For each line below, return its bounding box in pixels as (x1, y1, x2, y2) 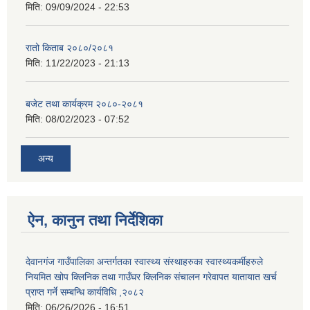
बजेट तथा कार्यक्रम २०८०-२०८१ (26, 98, 143, 110)
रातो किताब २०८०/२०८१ (26, 42, 113, 54)
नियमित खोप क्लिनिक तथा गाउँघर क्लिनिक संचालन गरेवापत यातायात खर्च (26, 271, 277, 282)
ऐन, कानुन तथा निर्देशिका (28, 211, 163, 229)
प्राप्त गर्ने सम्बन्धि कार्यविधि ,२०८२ (26, 286, 144, 298)
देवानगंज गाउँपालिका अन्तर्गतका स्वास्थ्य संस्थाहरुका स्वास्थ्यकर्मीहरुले (26, 255, 263, 267)
